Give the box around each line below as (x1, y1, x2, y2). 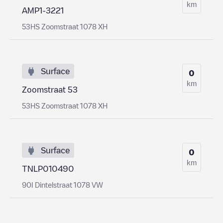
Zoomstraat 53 (22, 85, 78, 94)
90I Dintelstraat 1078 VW (22, 181, 103, 188)
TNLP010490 (22, 164, 74, 173)
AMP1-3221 (22, 6, 64, 14)
